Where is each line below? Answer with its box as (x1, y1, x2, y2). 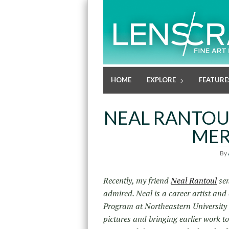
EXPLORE (147, 76, 176, 84)
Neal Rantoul (171, 175, 217, 187)
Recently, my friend (103, 175, 171, 187)
